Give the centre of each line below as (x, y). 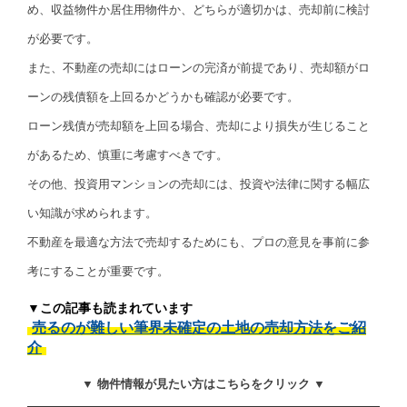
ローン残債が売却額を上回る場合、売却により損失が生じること (199, 125)
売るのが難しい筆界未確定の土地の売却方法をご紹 (199, 327)
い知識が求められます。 (92, 213)
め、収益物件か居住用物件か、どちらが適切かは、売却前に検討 (199, 9)
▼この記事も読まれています (110, 308)
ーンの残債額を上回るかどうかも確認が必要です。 (163, 96)
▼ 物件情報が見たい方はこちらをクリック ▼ (203, 383)
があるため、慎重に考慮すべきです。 (128, 154)
